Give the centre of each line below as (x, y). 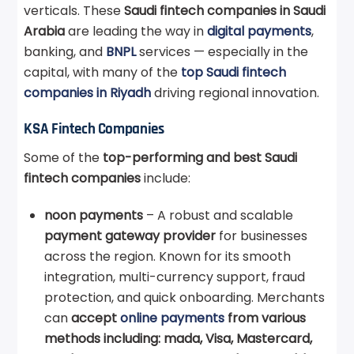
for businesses (262, 235)
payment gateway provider (130, 235)
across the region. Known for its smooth (168, 256)
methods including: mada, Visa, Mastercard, (179, 338)
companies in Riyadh (88, 92)
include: (168, 178)
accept (96, 318)
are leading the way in (136, 31)
